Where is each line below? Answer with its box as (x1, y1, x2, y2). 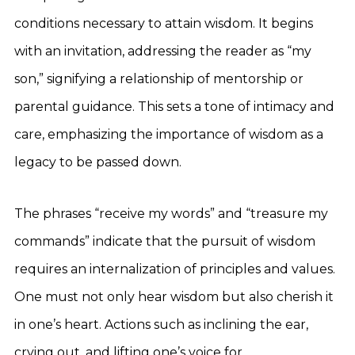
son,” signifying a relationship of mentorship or (14, 71, 303, 86)
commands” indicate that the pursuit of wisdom (14, 234, 315, 249)
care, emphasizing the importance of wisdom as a (14, 127, 323, 142)
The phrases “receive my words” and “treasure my (14, 206, 328, 221)
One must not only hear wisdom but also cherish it (14, 289, 334, 304)
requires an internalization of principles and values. (14, 261, 335, 277)
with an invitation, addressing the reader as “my (14, 44, 311, 59)
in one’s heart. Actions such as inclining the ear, (14, 317, 308, 332)
